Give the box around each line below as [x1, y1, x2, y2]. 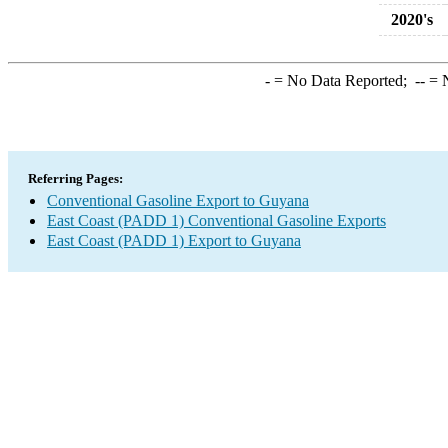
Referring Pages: [28, 171, 123, 186]
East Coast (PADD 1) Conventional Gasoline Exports [47, 212, 386, 229]
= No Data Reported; [269, 72, 415, 89]
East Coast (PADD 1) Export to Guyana [47, 232, 301, 249]
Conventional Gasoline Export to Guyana [47, 192, 309, 209]
